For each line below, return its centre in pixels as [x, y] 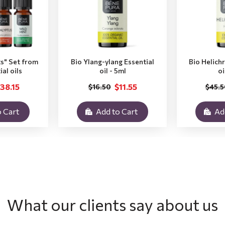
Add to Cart [117, 111]
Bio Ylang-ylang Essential [113, 62]
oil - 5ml [113, 71]
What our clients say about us [112, 204]
